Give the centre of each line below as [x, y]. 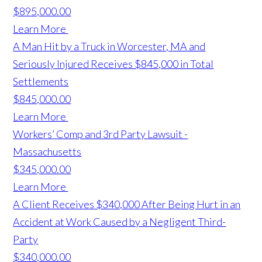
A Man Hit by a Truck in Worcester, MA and [109, 46]
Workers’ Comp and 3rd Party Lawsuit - [101, 134]
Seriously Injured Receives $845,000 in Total [113, 64]
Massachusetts [47, 152]
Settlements [41, 82]
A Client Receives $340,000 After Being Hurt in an [127, 204]
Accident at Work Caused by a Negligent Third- [120, 222]
